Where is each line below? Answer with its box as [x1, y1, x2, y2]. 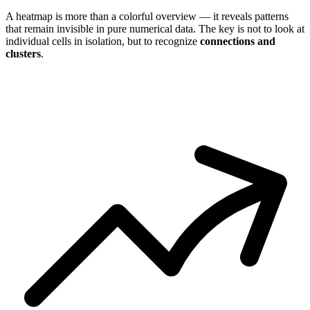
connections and [200, 35, 275, 47]
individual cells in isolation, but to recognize [6, 35, 200, 47]
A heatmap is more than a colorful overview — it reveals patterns [6, 10, 289, 22]
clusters [6, 47, 41, 60]
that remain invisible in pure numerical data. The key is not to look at [6, 22, 304, 35]
